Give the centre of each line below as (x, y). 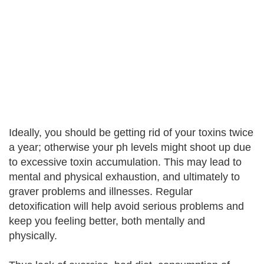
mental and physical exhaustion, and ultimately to (124, 177)
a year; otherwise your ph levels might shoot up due (130, 147)
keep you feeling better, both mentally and (107, 221)
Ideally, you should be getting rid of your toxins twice (131, 133)
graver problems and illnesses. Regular (101, 192)
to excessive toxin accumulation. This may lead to (125, 162)
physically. (33, 236)
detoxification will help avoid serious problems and (126, 206)
